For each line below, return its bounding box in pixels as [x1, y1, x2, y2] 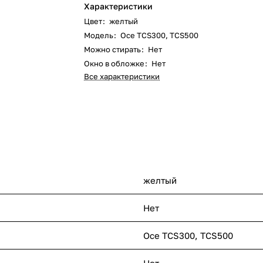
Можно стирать [84, 45, 141, 54]
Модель [84, 31, 114, 40]
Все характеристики [84, 72, 160, 81]
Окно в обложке [84, 59, 145, 68]
